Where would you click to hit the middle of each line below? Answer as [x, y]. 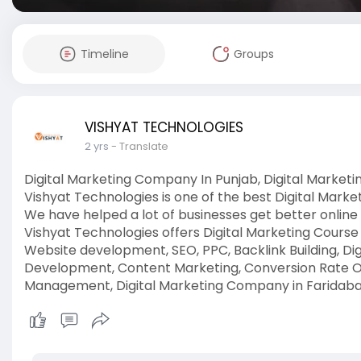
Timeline [104, 54]
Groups [253, 54]
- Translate [140, 146]
